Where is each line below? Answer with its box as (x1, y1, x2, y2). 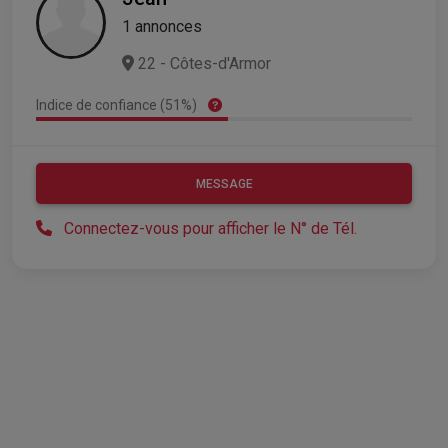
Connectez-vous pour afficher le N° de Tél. (64, 218, 357, 238)
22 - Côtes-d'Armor (134, 53, 271, 73)
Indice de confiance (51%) (36, 96, 200, 113)
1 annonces (122, 16, 202, 36)
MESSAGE (195, 176, 253, 191)
